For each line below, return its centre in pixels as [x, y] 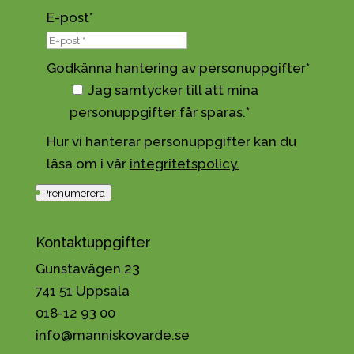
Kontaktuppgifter [93, 243]
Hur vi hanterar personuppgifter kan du [171, 141]
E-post [68, 17]
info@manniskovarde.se [112, 335]
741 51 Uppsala [82, 291]
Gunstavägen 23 [87, 269]
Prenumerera [73, 193]
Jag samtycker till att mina [173, 90]
